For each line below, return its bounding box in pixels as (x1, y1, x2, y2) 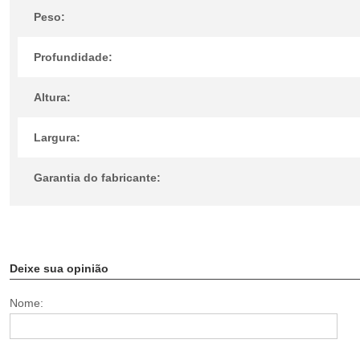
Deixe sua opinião (10, 262, 108, 275)
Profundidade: (34, 51, 112, 63)
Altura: (34, 91, 71, 104)
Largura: (34, 131, 80, 144)
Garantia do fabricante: (34, 171, 161, 184)
